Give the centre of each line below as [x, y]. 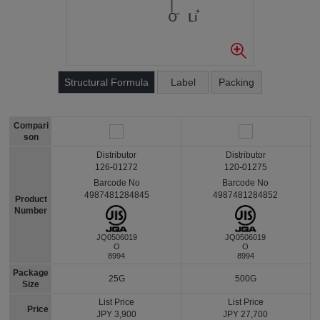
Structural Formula [106, 82]
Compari [31, 126]
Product [31, 200]
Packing [236, 82]
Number [31, 211]
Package [31, 273]
